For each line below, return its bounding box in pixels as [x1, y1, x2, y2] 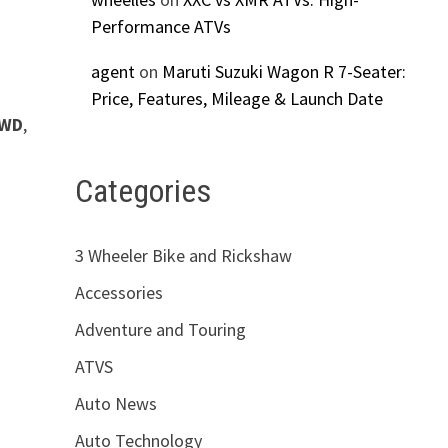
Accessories [74, 280, 163, 304]
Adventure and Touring [74, 317, 246, 341]
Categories [74, 172, 211, 211]
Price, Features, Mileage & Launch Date [90, 87, 383, 111]
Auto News [74, 391, 157, 415]
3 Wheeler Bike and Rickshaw [74, 243, 292, 267]
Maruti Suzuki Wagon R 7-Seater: [161, 60, 406, 84]
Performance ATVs [90, 15, 231, 39]
